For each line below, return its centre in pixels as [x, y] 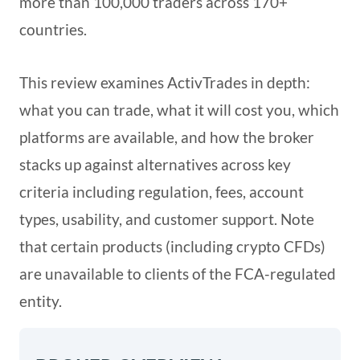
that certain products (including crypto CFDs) [172, 246]
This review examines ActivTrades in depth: [165, 82]
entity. [41, 301]
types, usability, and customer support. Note [167, 219]
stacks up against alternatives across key [155, 164]
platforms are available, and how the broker [167, 137]
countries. [53, 29]
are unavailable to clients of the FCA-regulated [178, 273]
